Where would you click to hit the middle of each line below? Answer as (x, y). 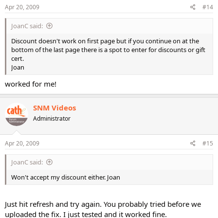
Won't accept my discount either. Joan (66, 177)
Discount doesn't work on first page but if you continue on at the (105, 41)
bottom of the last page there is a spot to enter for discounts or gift (108, 50)
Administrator (52, 118)
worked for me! (31, 83)
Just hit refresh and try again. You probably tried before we (103, 204)
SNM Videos (54, 107)
